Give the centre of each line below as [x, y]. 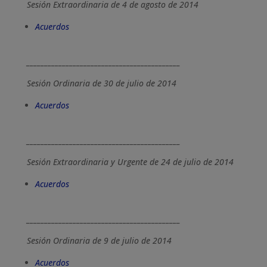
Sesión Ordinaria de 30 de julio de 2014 [101, 83]
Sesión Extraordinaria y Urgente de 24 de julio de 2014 [130, 162]
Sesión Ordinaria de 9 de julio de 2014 [99, 240]
